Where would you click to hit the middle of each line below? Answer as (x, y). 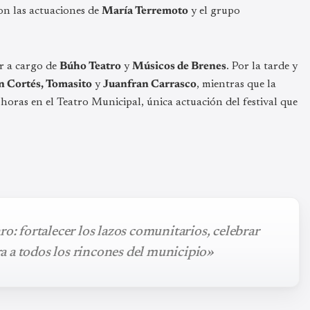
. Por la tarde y (262, 66)
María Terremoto (145, 11)
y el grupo (214, 11)
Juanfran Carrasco (150, 84)
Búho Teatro (90, 66)
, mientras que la (236, 84)
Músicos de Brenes (179, 66)
